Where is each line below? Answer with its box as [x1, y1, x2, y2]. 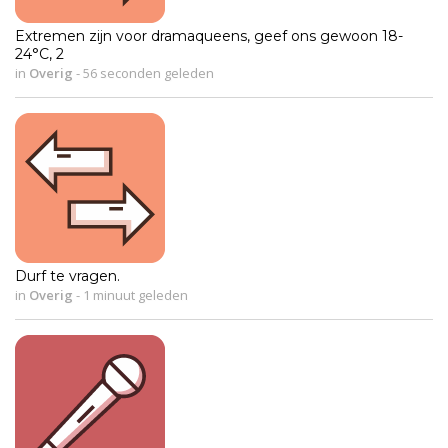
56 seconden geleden [80, 63, 214, 82]
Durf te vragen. [15, 266, 120, 285]
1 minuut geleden [80, 285, 188, 304]
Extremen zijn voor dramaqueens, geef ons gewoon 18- [15, 26, 403, 45]
